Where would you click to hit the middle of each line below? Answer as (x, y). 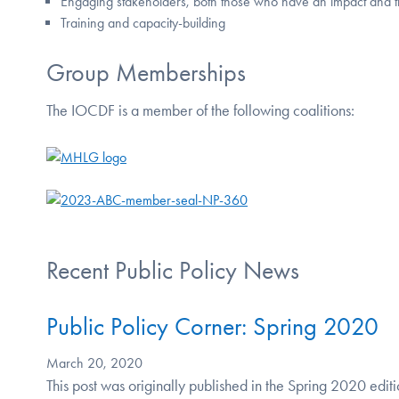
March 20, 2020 (94, 363)
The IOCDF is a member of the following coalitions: (200, 111)
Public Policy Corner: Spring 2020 (212, 326)
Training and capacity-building (143, 23)
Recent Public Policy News (173, 271)
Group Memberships (146, 72)
